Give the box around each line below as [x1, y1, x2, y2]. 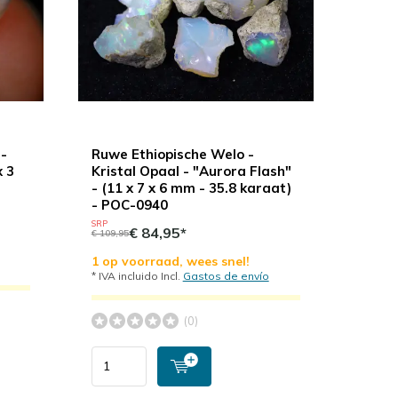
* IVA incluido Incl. [91, 268, 183, 283]
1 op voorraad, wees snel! [91, 252, 250, 269]
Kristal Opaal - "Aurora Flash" [91, 162, 291, 179]
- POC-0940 [91, 195, 168, 213]
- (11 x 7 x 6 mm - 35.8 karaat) [91, 179, 291, 196]
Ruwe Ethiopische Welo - [91, 145, 254, 163]
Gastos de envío [182, 268, 269, 283]
